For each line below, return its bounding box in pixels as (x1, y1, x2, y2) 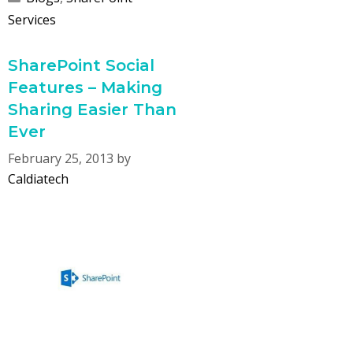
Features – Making (8, 78, 162, 98)
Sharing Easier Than (8, 100, 176, 120)
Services (8, 11, 56, 29)
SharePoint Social (8, 56, 154, 76)
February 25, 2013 (8, 150, 113, 168)
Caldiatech (8, 170, 69, 188)
